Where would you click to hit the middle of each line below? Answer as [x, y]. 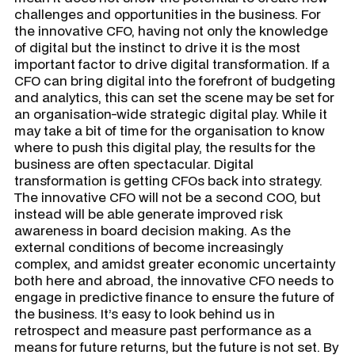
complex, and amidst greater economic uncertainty [175, 263]
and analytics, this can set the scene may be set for [174, 97]
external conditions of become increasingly [149, 246]
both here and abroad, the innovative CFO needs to [174, 280]
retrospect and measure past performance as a [163, 330]
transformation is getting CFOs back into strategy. [168, 180]
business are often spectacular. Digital [134, 163]
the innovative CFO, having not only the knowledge [171, 30]
